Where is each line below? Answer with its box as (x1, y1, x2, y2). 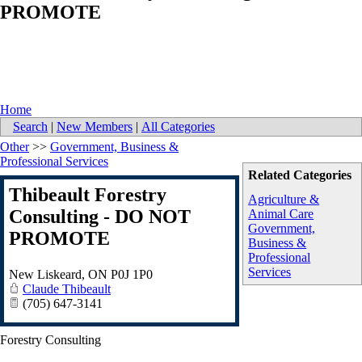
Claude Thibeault (23, 282, 111, 297)
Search (13, 120, 48, 134)
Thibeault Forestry (9, 184, 166, 206)
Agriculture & (248, 192, 320, 207)
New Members (57, 120, 133, 134)
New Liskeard (9, 267, 82, 282)
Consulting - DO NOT (9, 206, 191, 228)
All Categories (141, 120, 215, 134)
